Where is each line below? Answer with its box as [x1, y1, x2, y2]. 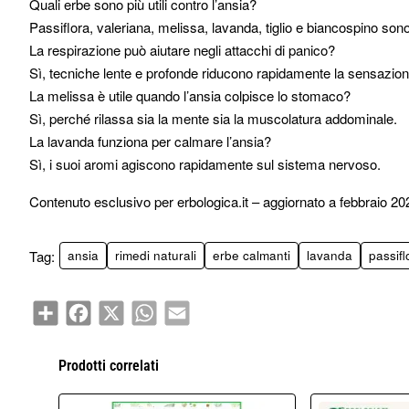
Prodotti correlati [58, 357, 159, 374]
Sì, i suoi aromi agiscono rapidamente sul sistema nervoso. [29, 154, 381, 173]
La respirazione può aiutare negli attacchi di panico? [29, 40, 335, 59]
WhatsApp [156, 298, 210, 315]
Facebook [90, 298, 141, 315]
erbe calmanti [213, 246, 290, 264]
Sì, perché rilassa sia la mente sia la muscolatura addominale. [29, 109, 397, 128]
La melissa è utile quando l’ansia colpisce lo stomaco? [29, 86, 351, 105]
